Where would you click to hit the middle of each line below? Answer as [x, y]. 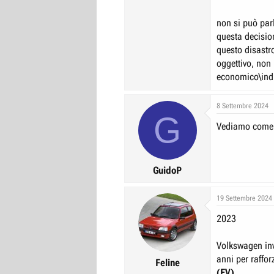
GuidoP [167, 170]
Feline [167, 262]
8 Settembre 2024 [243, 106]
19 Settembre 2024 [244, 198]
